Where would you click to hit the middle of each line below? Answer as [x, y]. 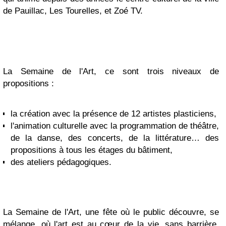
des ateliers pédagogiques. [61, 162]
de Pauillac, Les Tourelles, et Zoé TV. [73, 11]
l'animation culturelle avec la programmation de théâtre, [115, 126]
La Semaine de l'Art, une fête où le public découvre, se [111, 212]
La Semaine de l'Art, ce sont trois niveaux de [111, 71]
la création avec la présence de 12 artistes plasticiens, [114, 114]
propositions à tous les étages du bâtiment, [92, 150]
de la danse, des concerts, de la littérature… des [115, 138]
